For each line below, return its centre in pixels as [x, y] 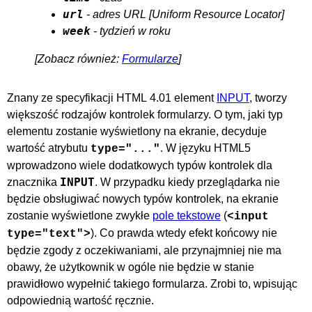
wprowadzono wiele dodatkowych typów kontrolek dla [140, 165]
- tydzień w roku [131, 31]
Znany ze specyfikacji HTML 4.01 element [112, 97]
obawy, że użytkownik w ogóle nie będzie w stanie [131, 267]
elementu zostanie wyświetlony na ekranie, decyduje [137, 131]
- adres [103, 14]
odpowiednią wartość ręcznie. [80, 300]
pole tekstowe [187, 215]
